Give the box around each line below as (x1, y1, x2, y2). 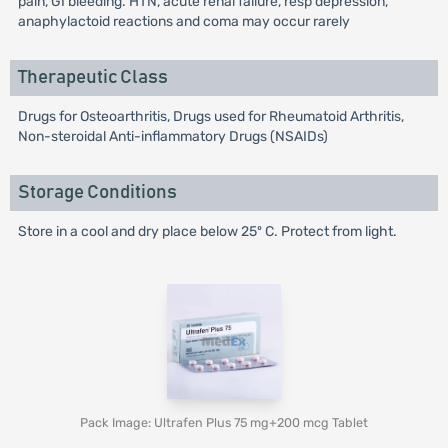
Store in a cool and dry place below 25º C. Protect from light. (17, 223, 397, 241)
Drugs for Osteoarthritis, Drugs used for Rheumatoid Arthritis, (17, 108, 404, 126)
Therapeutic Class (17, 68, 168, 88)
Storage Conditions (17, 183, 177, 203)
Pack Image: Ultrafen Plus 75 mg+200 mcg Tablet (80, 415, 368, 431)
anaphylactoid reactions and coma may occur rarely (17, 13, 350, 31)
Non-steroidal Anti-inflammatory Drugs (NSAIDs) (17, 128, 328, 146)
